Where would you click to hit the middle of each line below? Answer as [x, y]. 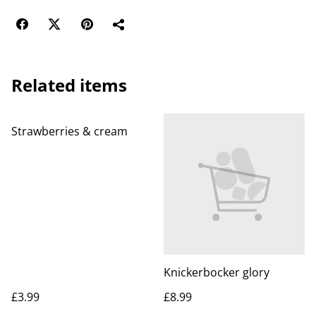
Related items [69, 85]
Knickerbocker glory [217, 272]
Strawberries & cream [69, 131]
